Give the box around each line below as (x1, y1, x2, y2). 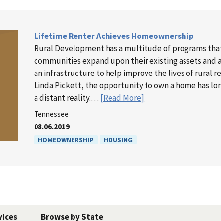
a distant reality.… (34, 92, 101, 103)
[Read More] (100, 92, 145, 103)
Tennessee (34, 109, 69, 119)
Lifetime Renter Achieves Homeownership (34, 30, 194, 41)
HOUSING (104, 135, 133, 144)
